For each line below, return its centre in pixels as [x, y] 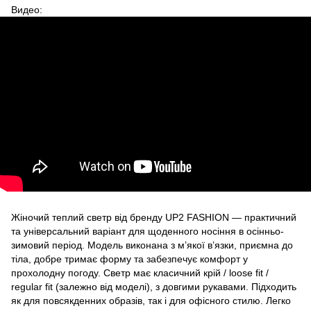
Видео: [27, 9]
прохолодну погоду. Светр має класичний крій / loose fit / [140, 272]
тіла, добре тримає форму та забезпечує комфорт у [129, 259]
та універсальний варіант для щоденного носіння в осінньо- [148, 231]
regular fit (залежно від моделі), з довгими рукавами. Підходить [154, 286]
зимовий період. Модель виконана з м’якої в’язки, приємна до [152, 245]
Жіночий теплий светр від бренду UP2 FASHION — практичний [154, 217]
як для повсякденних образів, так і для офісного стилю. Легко [151, 300]
